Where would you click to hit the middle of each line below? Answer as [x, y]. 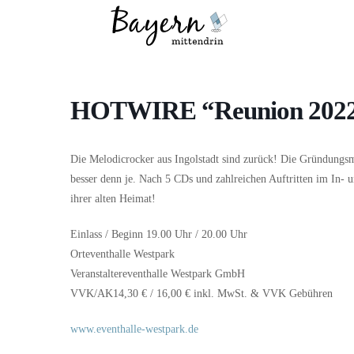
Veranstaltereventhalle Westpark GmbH [158, 274]
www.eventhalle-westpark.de [134, 329]
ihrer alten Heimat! [113, 199]
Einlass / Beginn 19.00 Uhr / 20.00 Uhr [159, 234]
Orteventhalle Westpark [122, 254]
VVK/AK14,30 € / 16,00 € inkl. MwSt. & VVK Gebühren [201, 294]
